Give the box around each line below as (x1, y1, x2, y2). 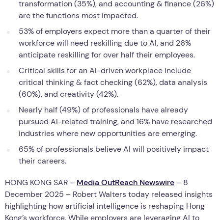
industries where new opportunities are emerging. (19, 128, 197, 138)
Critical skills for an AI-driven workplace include (19, 65, 191, 76)
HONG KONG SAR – (5, 177, 77, 188)
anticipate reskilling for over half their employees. (19, 49, 195, 60)
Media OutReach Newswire (77, 177, 174, 188)
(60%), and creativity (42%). (19, 88, 118, 99)
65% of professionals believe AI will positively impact (19, 143, 209, 154)
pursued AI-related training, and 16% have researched (19, 116, 212, 127)
